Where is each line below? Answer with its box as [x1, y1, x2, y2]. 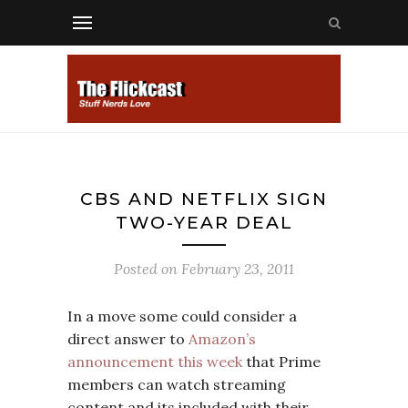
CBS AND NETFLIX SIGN [80, 189, 328, 209]
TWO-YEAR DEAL [115, 212, 293, 233]
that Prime [242, 352, 321, 371]
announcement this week [67, 352, 242, 371]
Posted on [114, 260, 181, 278]
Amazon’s [189, 330, 256, 348]
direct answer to [67, 330, 189, 348]
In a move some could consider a [67, 307, 297, 325]
